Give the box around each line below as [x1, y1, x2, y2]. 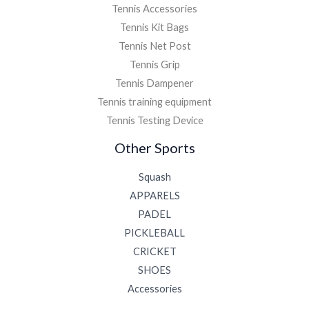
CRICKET [132, 246, 177, 258]
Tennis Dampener [115, 77, 194, 90]
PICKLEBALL [124, 227, 185, 239]
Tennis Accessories [112, 3, 197, 15]
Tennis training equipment [97, 96, 212, 108]
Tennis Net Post [118, 40, 191, 52]
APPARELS [129, 190, 180, 202]
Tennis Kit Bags [120, 21, 189, 34]
